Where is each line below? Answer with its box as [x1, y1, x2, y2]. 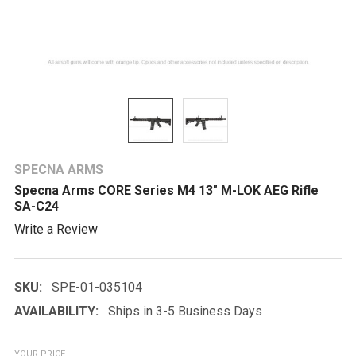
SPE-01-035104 [52, 279, 142, 295]
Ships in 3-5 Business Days [108, 303, 262, 319]
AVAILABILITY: [14, 303, 99, 319]
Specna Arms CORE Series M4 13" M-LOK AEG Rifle [14, 183, 319, 198]
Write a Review [14, 221, 98, 237]
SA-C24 [14, 199, 59, 214]
